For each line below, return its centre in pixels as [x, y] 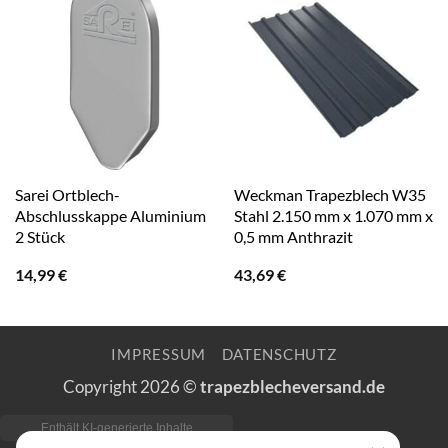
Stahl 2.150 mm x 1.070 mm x [333, 216]
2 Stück [39, 237]
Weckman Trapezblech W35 [329, 195]
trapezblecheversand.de [292, 386]
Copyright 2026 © [131, 386]
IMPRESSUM [159, 354]
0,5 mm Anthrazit [293, 237]
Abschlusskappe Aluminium [110, 216]
